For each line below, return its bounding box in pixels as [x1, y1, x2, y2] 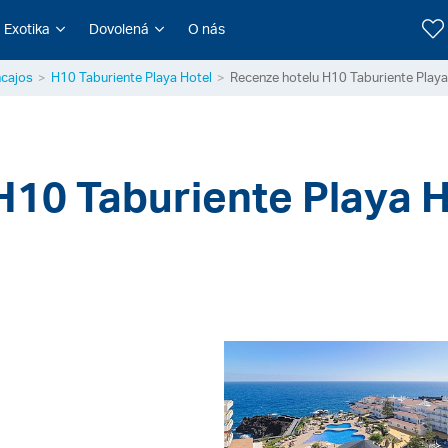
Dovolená [88, 20, 149, 37]
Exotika [3, 20, 50, 37]
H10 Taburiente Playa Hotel [51, 69, 212, 85]
